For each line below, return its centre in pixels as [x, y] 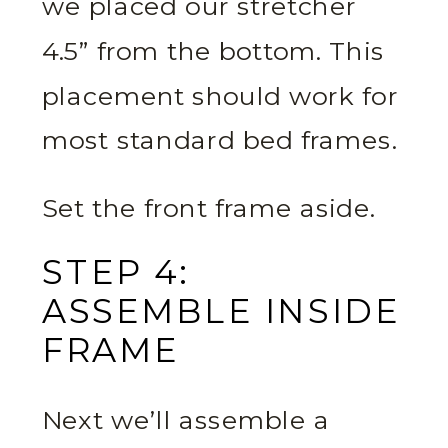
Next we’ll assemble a [186, 421]
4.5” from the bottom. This [213, 52]
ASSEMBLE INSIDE [221, 311]
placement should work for [220, 96]
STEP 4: [115, 272]
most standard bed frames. [223, 141]
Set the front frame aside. [208, 208]
